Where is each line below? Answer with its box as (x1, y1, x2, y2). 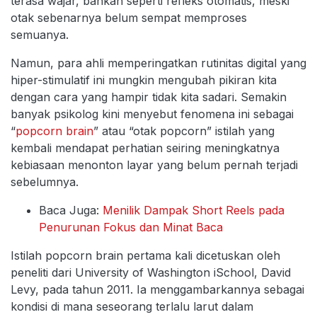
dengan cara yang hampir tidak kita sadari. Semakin (11, 90, 287, 105)
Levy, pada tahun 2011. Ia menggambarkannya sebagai (11, 282, 304, 297)
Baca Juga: (39, 203, 103, 218)
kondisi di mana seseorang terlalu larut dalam (11, 299, 253, 314)
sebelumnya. (11, 175, 79, 190)
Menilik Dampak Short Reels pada (103, 203, 284, 218)
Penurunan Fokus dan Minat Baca (39, 220, 223, 235)
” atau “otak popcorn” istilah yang (93, 124, 275, 139)
